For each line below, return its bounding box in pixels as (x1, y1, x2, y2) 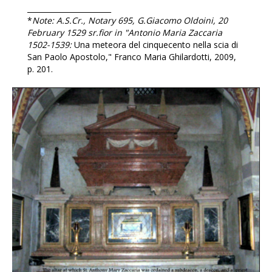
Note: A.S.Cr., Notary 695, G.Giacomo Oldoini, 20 (32, 14, 228, 26)
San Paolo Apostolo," (27, 50, 112, 63)
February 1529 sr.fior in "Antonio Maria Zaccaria (27, 26, 222, 38)
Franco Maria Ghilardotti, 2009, (114, 50, 236, 63)
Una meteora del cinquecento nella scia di (73, 38, 238, 50)
